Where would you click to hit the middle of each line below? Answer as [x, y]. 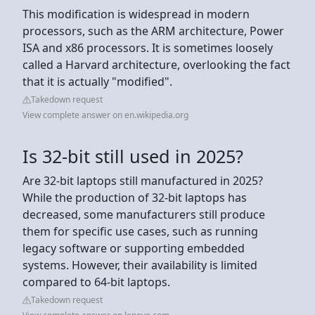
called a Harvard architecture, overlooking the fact [156, 64]
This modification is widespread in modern [136, 14]
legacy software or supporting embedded [134, 248]
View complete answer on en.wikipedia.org [105, 115]
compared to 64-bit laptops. [96, 282]
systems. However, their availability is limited [140, 265]
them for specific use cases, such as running [140, 231]
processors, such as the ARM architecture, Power [153, 31]
